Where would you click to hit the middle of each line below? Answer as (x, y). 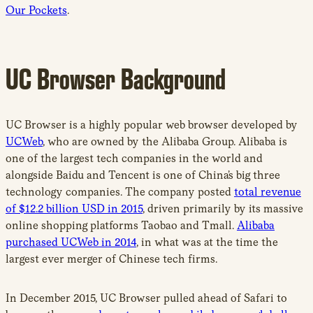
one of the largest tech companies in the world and (134, 158)
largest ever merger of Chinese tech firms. (111, 259)
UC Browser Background (116, 79)
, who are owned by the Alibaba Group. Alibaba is (165, 141)
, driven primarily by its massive (223, 208)
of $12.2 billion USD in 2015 (74, 208)
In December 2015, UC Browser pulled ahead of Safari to (146, 298)
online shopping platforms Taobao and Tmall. (121, 225)
